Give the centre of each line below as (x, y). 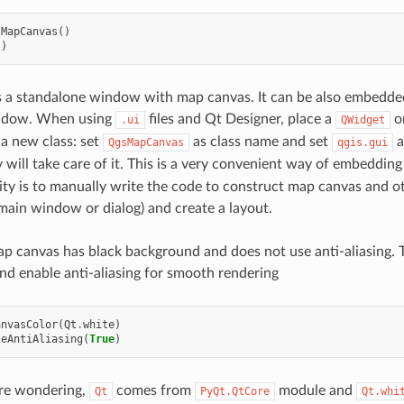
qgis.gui (362, 143)
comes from (153, 391)
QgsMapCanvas (146, 143)
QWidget (363, 120)
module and (315, 391)
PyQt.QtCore (234, 392)
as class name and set (260, 142)
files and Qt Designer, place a (240, 119)
